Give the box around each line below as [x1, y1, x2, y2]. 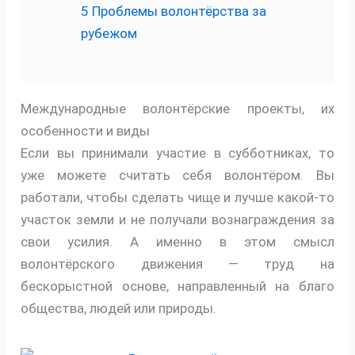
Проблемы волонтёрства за [89, 2, 267, 19]
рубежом [81, 25, 138, 41]
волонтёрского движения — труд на [21, 256, 334, 273]
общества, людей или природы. [21, 300, 217, 317]
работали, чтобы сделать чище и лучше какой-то [21, 189, 334, 206]
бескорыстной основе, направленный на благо [21, 278, 334, 295]
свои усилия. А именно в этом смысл [21, 234, 334, 250]
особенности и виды [21, 123, 151, 139]
